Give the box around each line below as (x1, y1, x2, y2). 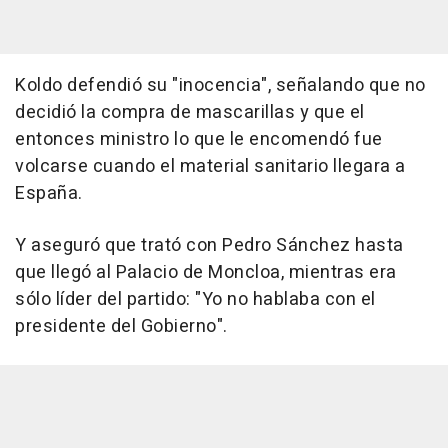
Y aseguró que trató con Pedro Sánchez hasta (15, 231, 404, 259)
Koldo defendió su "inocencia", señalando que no (15, 71, 426, 99)
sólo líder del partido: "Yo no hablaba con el (15, 285, 376, 313)
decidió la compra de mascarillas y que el (15, 98, 365, 126)
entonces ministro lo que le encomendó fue (15, 125, 383, 153)
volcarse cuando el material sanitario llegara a (15, 152, 406, 180)
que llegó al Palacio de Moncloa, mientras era (15, 258, 397, 286)
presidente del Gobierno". (15, 312, 228, 340)
